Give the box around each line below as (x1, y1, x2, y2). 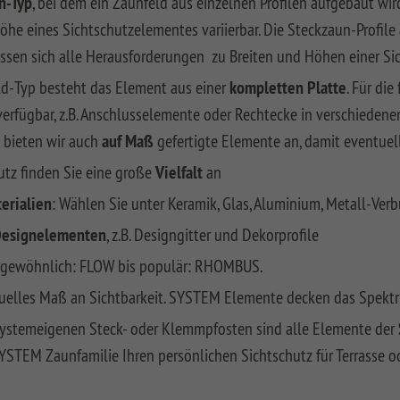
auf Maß (102, 129, 154, 154)
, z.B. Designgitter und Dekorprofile (106, 223, 319, 246)
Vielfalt (155, 161, 206, 185)
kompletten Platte (229, 76, 346, 100)
